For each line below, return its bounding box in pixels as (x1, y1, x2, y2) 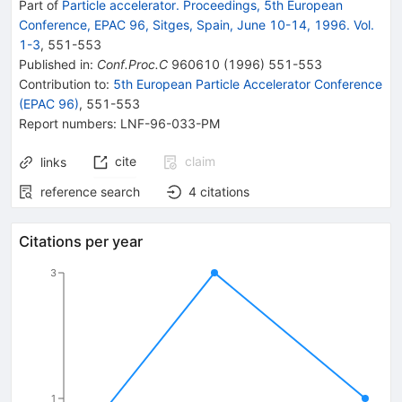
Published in (19, 56, 90, 72)
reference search (40, 183, 140, 199)
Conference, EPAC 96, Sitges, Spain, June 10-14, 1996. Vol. (19, 16, 374, 32)
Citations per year (19, 232, 143, 250)
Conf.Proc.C (97, 56, 168, 72)
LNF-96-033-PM (120, 115, 220, 131)
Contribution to (19, 75, 106, 92)
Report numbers (19, 115, 113, 131)
